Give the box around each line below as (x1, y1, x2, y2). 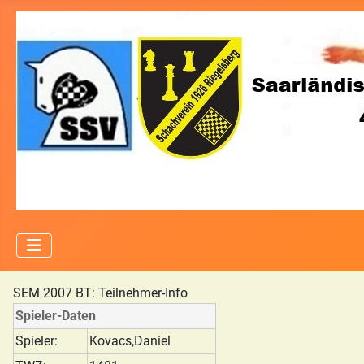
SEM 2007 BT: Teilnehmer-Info (13, 285, 188, 301)
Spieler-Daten (15, 308, 96, 323)
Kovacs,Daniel (89, 333, 171, 349)
